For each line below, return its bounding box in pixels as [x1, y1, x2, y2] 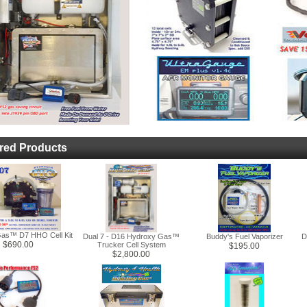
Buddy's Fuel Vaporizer [206, 232, 283, 241]
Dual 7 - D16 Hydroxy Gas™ [83, 232, 180, 241]
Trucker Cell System [97, 241, 166, 249]
